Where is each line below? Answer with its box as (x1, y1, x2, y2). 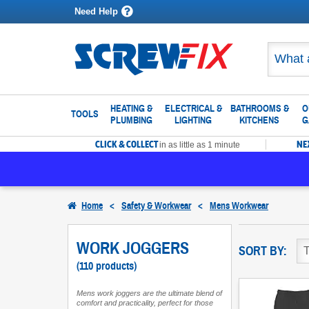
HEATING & (110, 103, 152, 114)
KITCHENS (239, 114, 279, 126)
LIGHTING (175, 114, 212, 126)
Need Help (74, 6, 118, 17)
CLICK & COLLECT (94, 138, 158, 150)
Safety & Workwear (121, 200, 191, 212)
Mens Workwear (210, 200, 268, 212)
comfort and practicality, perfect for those (77, 299, 213, 307)
